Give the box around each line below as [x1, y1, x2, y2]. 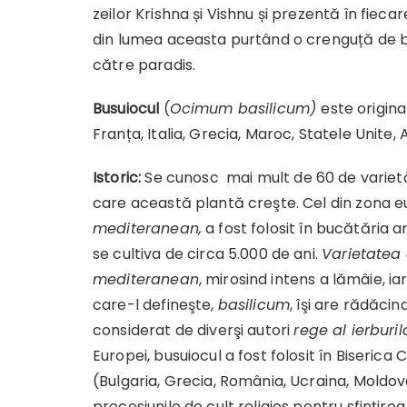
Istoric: [93, 166, 142, 188]
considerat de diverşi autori [93, 319, 294, 341]
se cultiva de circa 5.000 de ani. [93, 243, 323, 264]
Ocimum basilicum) [169, 97, 322, 119]
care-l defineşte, [93, 293, 218, 315]
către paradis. [93, 54, 196, 75]
